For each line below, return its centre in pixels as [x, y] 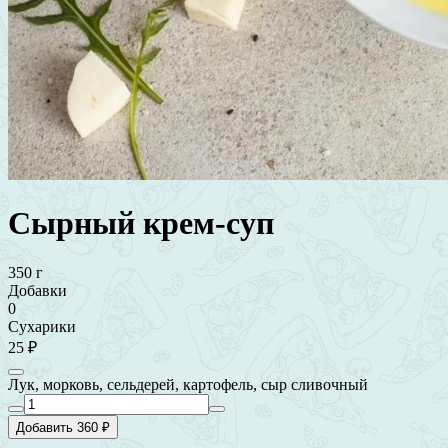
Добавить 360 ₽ [63, 427]
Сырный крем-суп [141, 223]
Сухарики [42, 326]
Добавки [37, 290]
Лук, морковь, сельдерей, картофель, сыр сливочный [188, 384]
